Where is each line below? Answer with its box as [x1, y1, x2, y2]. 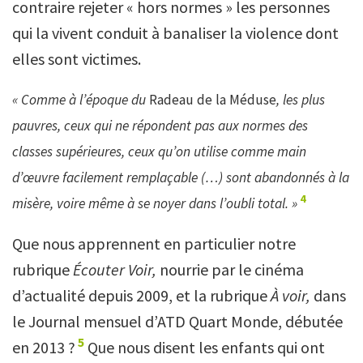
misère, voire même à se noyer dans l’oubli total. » [12, 194, 297, 212]
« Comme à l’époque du [12, 91, 146, 109]
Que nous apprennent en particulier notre [12, 233, 296, 254]
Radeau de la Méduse [146, 91, 276, 109]
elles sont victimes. [12, 49, 141, 69]
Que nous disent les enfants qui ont [84, 337, 326, 357]
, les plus [276, 91, 325, 109]
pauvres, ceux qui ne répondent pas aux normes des [12, 117, 308, 135]
